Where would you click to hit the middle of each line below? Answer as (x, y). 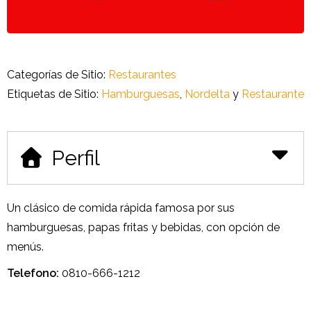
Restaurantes (142, 74)
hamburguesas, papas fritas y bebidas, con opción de (143, 227)
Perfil (75, 158)
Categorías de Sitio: (58, 74)
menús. (25, 246)
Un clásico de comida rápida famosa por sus (121, 208)
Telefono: (35, 273)
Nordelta (207, 94)
